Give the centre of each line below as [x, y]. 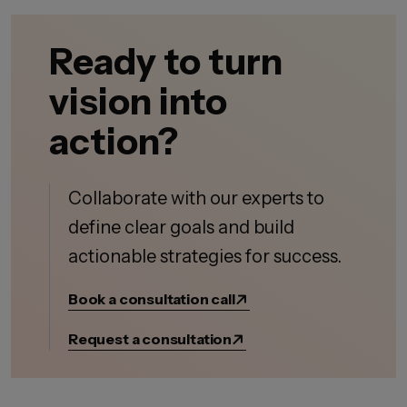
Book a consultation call [152, 299]
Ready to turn [166, 61]
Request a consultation [150, 339]
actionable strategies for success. [205, 256]
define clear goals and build [181, 227]
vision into [138, 101]
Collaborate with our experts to [196, 198]
